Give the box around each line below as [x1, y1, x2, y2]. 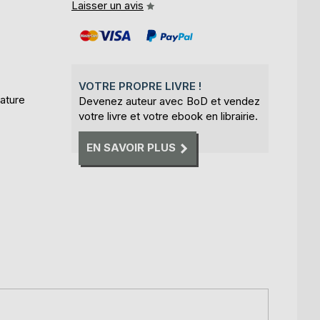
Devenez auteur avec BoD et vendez [79, 94, 260, 108]
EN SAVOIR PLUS [86, 141, 176, 155]
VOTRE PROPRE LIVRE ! [79, 79, 201, 93]
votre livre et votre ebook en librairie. [79, 109, 258, 123]
